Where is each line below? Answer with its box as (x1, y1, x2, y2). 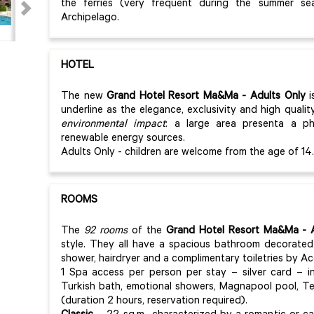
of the (127, 225, 166, 238)
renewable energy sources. (61, 132, 185, 145)
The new (61, 90, 107, 103)
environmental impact (61, 118, 166, 131)
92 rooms (83, 225, 128, 238)
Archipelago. (61, 12, 119, 25)
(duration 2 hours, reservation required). (61, 295, 247, 308)
